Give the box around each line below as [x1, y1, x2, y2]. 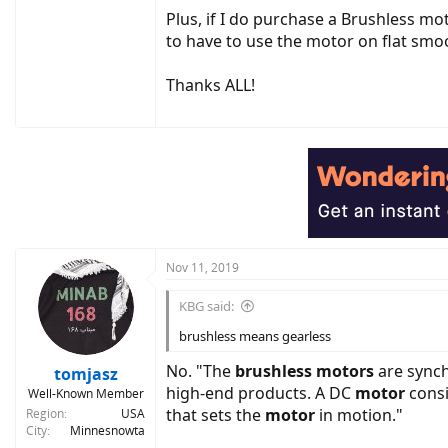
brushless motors [235, 359, 374, 382]
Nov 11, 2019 [166, 258, 239, 276]
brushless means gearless [179, 326, 331, 345]
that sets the [166, 403, 265, 426]
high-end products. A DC [166, 381, 355, 404]
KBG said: [179, 296, 234, 315]
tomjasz [53, 362, 118, 385]
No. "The [166, 359, 235, 382]
